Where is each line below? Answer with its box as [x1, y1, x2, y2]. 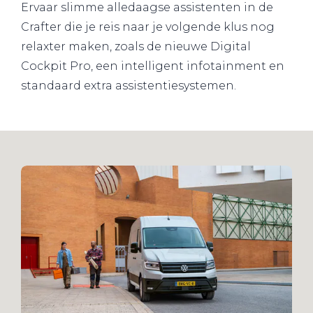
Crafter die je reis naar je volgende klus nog [21, 20, 275, 34]
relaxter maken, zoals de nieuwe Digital [21, 40, 251, 54]
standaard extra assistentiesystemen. [21, 79, 236, 93]
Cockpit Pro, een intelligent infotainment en [21, 59, 284, 73]
